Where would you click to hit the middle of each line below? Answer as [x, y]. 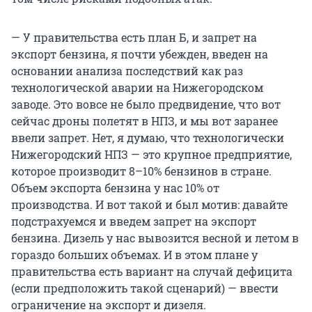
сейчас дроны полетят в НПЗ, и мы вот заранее [145, 121]
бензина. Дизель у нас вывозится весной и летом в [155, 238]
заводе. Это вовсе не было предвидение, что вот [146, 104]
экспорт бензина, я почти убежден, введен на [140, 54]
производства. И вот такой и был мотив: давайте [149, 205]
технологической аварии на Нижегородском [137, 88]
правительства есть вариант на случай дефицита [152, 272]
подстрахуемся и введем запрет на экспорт [134, 221]
